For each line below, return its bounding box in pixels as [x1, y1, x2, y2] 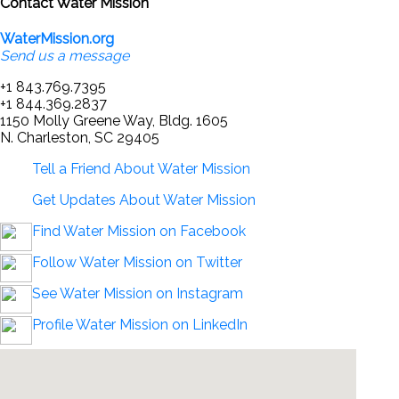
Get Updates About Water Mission [32, 191, 256, 208]
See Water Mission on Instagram [32, 284, 243, 302]
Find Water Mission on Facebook [32, 222, 246, 240]
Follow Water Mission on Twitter [32, 253, 242, 271]
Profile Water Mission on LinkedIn [32, 315, 248, 333]
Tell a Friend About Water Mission [32, 159, 250, 177]
